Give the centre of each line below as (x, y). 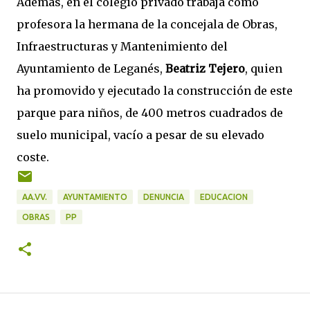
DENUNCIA (164, 197)
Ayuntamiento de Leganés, (91, 69)
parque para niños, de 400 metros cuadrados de (150, 113)
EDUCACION (224, 197)
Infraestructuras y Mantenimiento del (122, 46)
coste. (33, 157)
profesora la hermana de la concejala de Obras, (147, 24)
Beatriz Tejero (205, 69)
